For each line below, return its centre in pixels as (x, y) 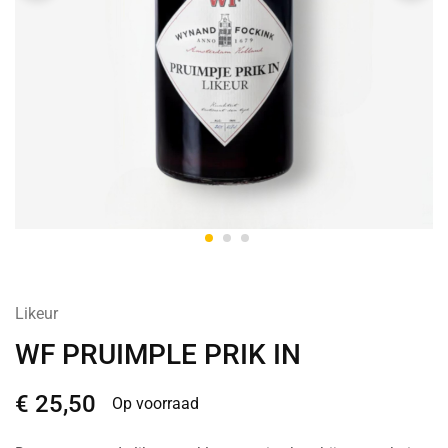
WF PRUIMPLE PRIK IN (158, 355)
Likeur (36, 314)
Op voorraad (155, 404)
